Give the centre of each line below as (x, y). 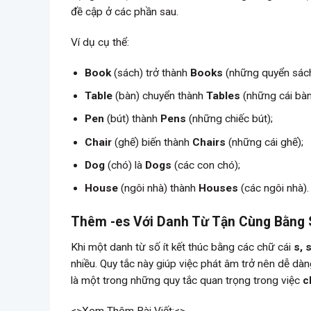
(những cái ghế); (265, 142)
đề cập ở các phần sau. (125, 11)
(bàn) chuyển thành (160, 96)
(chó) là (125, 166)
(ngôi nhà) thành (159, 188)
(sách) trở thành (151, 73)
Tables (224, 96)
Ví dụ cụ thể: (100, 42)
